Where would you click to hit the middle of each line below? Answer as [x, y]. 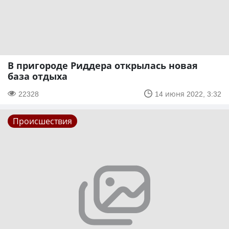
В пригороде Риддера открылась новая [103, 65]
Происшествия [42, 121]
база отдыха [38, 76]
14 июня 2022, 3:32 [188, 94]
